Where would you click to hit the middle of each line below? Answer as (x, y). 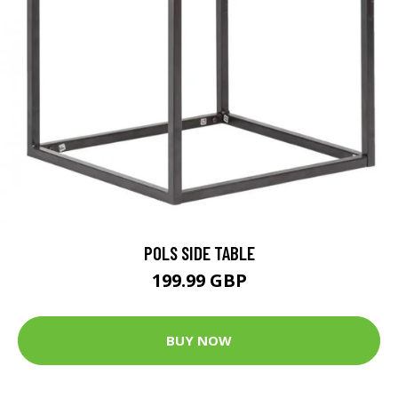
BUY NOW (199, 341)
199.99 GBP (199, 280)
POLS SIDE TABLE (199, 252)
